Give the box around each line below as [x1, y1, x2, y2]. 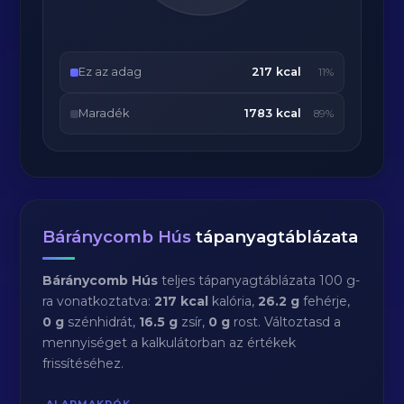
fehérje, [299, 293, 351, 309]
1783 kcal [243, 106, 301, 120]
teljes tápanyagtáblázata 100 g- [158, 272, 361, 289]
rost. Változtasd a [230, 314, 342, 330]
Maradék [78, 106, 130, 120]
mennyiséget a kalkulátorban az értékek [42, 335, 297, 351]
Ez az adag [78, 65, 142, 78]
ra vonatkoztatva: [42, 293, 155, 309]
